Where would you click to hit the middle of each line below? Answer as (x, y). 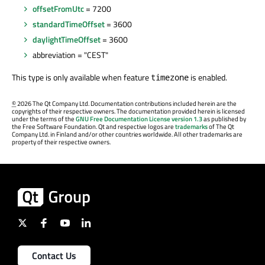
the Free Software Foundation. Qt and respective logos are (93, 126)
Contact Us (54, 255)
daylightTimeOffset (67, 39)
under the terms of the (44, 119)
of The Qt (221, 126)
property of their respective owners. (61, 142)
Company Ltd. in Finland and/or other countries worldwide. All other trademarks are (127, 134)
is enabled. (208, 77)
